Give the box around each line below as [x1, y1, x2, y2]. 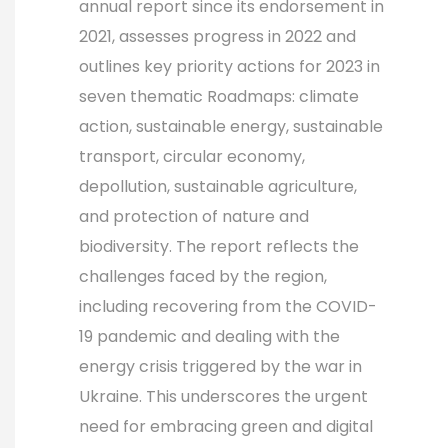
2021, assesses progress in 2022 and [79, 25, 356, 49]
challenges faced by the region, [79, 265, 327, 289]
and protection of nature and [79, 205, 309, 229]
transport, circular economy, [79, 145, 305, 169]
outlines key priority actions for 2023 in [79, 55, 380, 79]
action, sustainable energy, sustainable [79, 115, 383, 139]
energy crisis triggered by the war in [79, 355, 362, 379]
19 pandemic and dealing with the [79, 325, 340, 349]
